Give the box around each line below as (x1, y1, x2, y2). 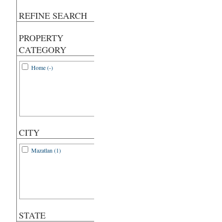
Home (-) (31, 63, 53, 71)
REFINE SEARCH (19, 9, 87, 21)
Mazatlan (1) (31, 146, 61, 154)
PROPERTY (19, 32, 63, 44)
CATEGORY (19, 44, 66, 55)
